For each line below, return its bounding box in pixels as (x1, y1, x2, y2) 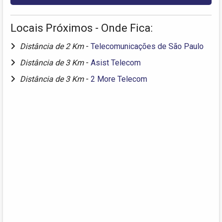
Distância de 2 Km (20, 41, 86, 51)
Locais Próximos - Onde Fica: (10, 21, 153, 34)
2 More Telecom (91, 74, 147, 84)
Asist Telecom (91, 57, 141, 67)
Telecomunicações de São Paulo (91, 41, 204, 51)
